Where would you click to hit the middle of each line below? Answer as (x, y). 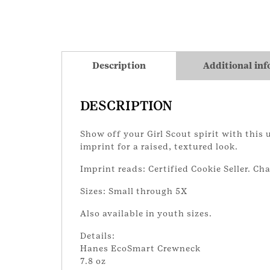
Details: (98, 235)
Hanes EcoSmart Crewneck (140, 248)
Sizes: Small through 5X (134, 191)
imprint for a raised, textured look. (159, 146)
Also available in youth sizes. (146, 213)
